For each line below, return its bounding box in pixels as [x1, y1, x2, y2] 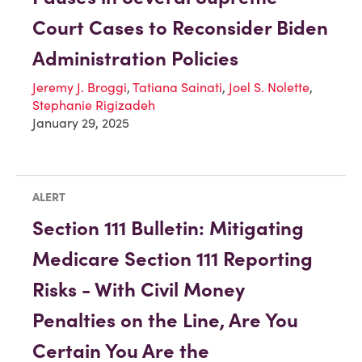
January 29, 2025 [32, 114, 129, 131]
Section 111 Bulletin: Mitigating [32, 215, 304, 241]
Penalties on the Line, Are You [32, 307, 298, 333]
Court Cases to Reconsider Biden [32, 15, 328, 40]
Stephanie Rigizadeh [32, 96, 155, 113]
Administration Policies [32, 45, 238, 71]
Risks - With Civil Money [32, 276, 245, 302]
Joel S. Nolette [229, 78, 309, 95]
